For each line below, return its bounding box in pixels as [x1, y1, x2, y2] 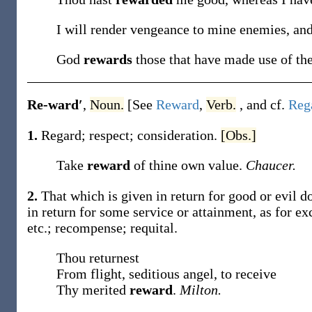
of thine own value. [134, 157, 246, 173]
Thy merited [56, 282, 130, 297]
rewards [84, 52, 136, 67]
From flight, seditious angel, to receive [56, 266, 276, 281]
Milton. [180, 282, 221, 297]
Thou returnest [56, 250, 139, 265]
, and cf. [240, 97, 288, 112]
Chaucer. [246, 157, 296, 173]
